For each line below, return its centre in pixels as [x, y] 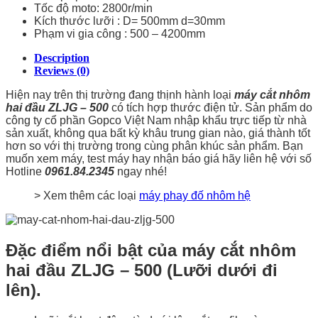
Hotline [25, 171]
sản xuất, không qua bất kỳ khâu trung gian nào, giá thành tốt [158, 133]
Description [62, 57]
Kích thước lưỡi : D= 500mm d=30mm [130, 21]
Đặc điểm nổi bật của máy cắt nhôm [151, 250]
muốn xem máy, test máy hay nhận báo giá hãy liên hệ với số [159, 158]
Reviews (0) [62, 70]
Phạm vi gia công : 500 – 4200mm [120, 33]
